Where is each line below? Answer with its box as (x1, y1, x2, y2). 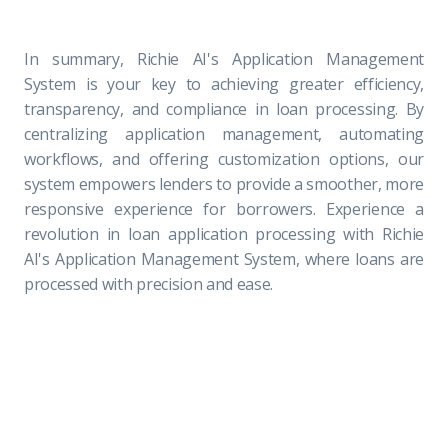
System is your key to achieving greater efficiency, (24, 72, 424, 95)
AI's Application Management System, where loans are (24, 247, 424, 270)
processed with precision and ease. (24, 272, 274, 295)
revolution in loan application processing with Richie (24, 222, 424, 245)
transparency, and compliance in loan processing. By (24, 97, 424, 120)
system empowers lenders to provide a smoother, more (24, 172, 424, 195)
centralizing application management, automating (24, 122, 424, 145)
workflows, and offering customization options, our (24, 147, 424, 170)
